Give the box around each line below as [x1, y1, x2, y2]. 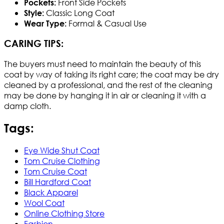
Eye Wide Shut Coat [24, 144, 99, 155]
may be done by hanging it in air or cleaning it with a [4, 89, 206, 100]
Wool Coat [24, 197, 64, 208]
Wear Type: [24, 18, 66, 28]
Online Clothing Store [24, 207, 104, 218]
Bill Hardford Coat [24, 176, 91, 187]
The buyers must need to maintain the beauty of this [4, 58, 201, 69]
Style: [24, 7, 44, 17]
